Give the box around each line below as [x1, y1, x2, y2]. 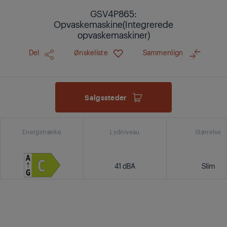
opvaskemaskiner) [77, 28, 150, 41]
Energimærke [22, 128, 62, 136]
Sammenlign [142, 47, 183, 57]
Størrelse [195, 128, 221, 136]
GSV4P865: [90, 7, 137, 19]
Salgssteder [85, 92, 127, 102]
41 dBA [115, 161, 135, 170]
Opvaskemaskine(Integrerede [54, 18, 173, 30]
